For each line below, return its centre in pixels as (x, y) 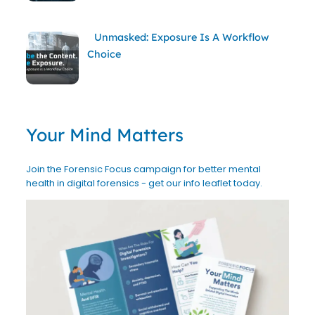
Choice (104, 54)
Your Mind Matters (104, 135)
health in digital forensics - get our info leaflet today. (144, 184)
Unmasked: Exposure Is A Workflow (181, 38)
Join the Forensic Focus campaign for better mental (143, 169)
